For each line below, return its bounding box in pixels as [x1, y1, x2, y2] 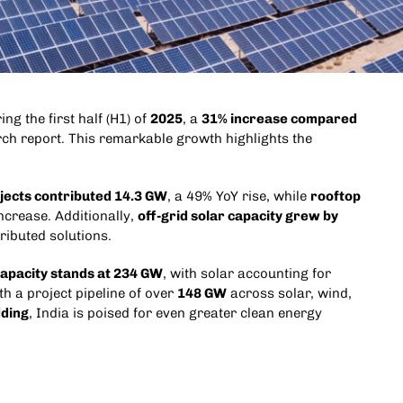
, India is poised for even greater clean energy [28, 305, 322, 322]
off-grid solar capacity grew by [137, 208, 338, 225]
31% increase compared [201, 111, 357, 128]
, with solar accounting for [162, 265, 331, 282]
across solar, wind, [226, 285, 352, 302]
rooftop [309, 188, 361, 205]
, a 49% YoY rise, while [166, 188, 310, 205]
